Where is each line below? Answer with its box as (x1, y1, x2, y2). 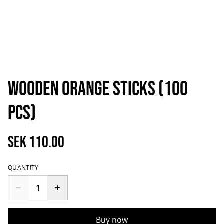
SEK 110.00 (8, 133, 64, 152)
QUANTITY (8, 163, 39, 172)
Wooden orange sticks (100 (8, 77, 188, 101)
